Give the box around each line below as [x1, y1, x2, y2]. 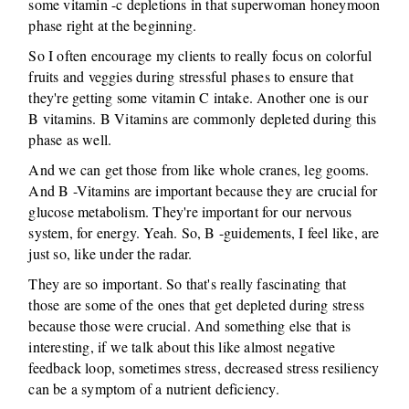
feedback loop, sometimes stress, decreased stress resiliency [28, 358, 380, 377]
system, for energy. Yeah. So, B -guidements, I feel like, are [28, 223, 380, 242]
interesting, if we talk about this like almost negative [28, 337, 336, 356]
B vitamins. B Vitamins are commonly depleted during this [28, 109, 377, 128]
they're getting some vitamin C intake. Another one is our [28, 88, 368, 107]
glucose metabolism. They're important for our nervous [28, 202, 352, 221]
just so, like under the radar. [28, 244, 193, 263]
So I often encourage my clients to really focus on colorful [28, 46, 372, 65]
